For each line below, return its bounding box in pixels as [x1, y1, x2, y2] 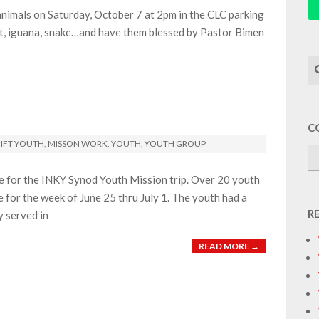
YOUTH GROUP [145, 138, 206, 149]
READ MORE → [199, 241, 259, 251]
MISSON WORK [48, 138, 108, 149]
